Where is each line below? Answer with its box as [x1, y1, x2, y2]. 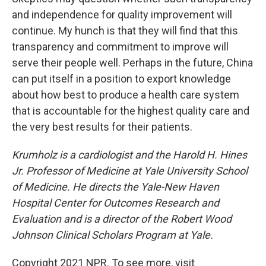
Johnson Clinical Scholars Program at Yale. [12, 229, 213, 241]
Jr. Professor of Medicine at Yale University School [12, 164, 248, 177]
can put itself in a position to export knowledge [12, 72, 231, 85]
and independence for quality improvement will [12, 8, 232, 21]
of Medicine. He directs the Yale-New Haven [12, 180, 219, 193]
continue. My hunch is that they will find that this [12, 24, 238, 37]
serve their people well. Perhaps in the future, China [12, 56, 253, 69]
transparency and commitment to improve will [12, 40, 229, 53]
